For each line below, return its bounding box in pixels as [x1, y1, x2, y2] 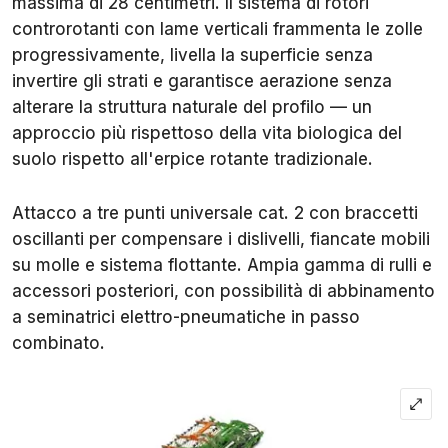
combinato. [12, 333, 105, 354]
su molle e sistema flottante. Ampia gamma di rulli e [12, 255, 432, 276]
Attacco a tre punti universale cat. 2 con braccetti [12, 203, 418, 224]
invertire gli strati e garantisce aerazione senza [12, 71, 392, 92]
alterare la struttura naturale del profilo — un [12, 97, 372, 118]
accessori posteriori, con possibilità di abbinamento [12, 281, 435, 302]
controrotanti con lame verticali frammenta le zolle [12, 19, 423, 40]
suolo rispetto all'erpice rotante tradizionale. [12, 149, 373, 170]
